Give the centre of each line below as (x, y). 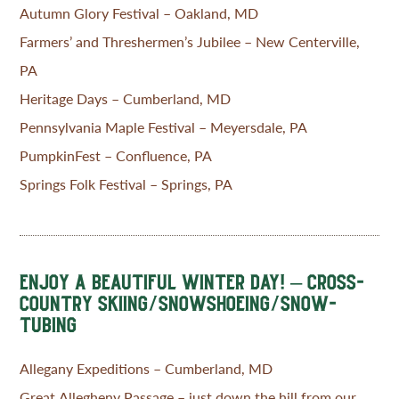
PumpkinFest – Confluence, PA (116, 155)
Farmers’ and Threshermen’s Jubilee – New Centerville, (190, 41)
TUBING (49, 325)
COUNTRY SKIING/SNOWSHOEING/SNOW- (179, 304)
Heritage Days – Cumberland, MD (126, 98)
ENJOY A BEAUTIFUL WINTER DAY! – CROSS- (192, 282)
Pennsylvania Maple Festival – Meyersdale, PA (164, 126)
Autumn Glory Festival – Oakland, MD (139, 12)
